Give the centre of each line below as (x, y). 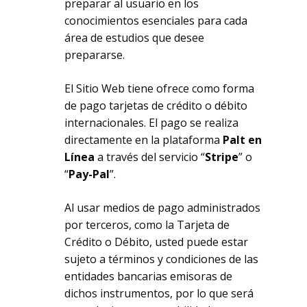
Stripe (222, 157)
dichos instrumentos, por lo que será (159, 293)
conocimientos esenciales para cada (156, 21)
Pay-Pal (89, 174)
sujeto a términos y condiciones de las (162, 259)
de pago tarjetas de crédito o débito (156, 106)
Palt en (243, 140)
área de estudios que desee (135, 38)
